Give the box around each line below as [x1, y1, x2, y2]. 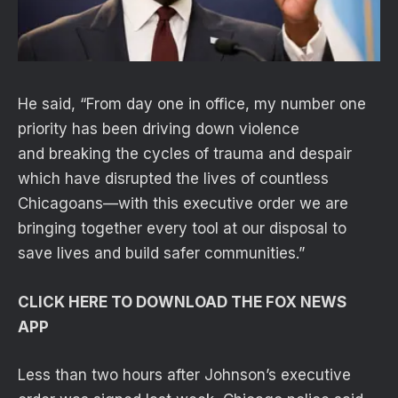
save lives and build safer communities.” [18, 244, 309, 263]
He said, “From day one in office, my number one [18, 95, 366, 114]
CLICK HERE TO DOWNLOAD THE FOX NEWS [18, 292, 346, 311]
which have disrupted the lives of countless [18, 170, 329, 188]
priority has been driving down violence [18, 120, 299, 139]
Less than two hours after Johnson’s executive [18, 365, 351, 384]
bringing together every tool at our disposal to [18, 219, 346, 238]
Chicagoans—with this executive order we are [18, 195, 348, 213]
